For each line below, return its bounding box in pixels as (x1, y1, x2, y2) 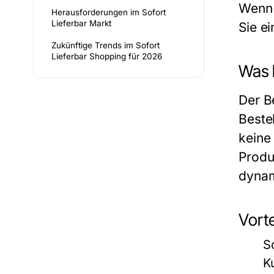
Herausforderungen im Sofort (51, 7, 166, 17)
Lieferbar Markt (51, 18, 111, 28)
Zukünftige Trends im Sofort (51, 40, 160, 50)
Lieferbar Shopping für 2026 (51, 51, 162, 61)
